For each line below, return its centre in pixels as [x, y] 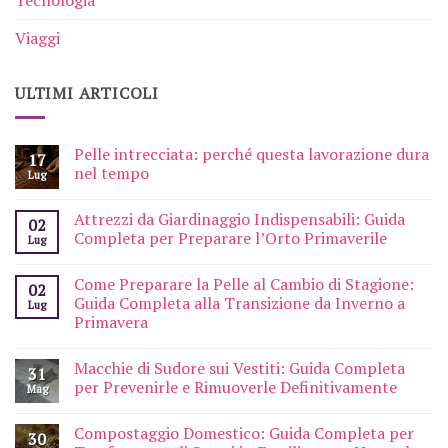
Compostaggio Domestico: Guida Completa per [244, 433]
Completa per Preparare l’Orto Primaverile [230, 238]
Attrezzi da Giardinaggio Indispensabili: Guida [239, 219]
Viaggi [37, 37]
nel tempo [111, 173]
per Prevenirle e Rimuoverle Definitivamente [235, 387]
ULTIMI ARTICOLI [87, 92]
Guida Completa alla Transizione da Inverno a [239, 303]
